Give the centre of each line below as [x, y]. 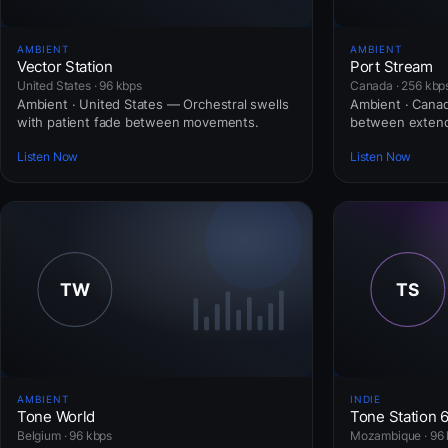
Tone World [56, 416]
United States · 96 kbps [79, 85]
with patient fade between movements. [138, 121]
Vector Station [65, 66]
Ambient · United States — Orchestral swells [153, 103]
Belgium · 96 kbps [65, 435]
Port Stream [391, 66]
